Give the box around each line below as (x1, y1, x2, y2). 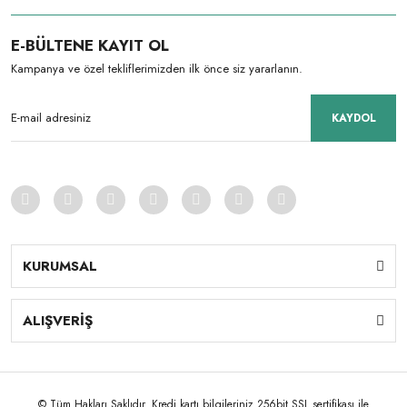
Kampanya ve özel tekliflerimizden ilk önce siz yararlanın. (11, 59, 303, 77)
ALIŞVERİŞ (23, 310, 93, 331)
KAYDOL (331, 109, 376, 126)
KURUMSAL (23, 255, 97, 276)
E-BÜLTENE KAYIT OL (11, 34, 169, 56)
